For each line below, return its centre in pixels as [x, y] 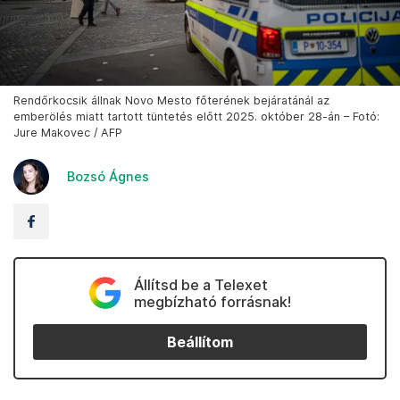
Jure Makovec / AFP [68, 133]
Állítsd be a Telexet [200, 285]
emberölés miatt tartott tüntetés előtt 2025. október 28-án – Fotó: [196, 117]
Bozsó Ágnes [108, 177]
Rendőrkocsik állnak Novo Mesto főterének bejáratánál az [171, 101]
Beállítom [200, 342]
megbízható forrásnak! [212, 302]
